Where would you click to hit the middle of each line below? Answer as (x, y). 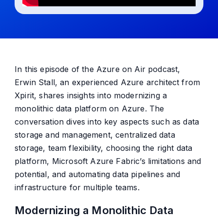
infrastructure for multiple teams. (77, 188)
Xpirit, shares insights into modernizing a (91, 96)
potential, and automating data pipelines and (98, 174)
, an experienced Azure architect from (127, 82)
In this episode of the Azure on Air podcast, (98, 69)
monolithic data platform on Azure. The (90, 109)
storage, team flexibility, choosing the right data (104, 148)
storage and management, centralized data (95, 135)
